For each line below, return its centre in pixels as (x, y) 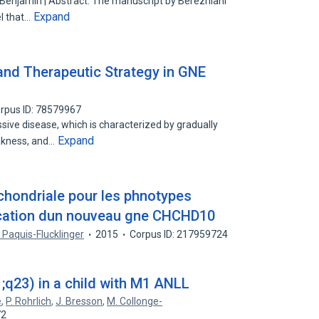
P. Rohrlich (29, 301)
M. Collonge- (135, 301)
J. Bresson (79, 301)
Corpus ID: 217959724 (179, 234)
